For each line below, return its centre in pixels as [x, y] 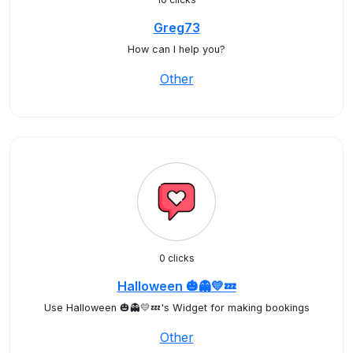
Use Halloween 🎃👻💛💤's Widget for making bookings [176, 308]
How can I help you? [176, 49]
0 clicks [176, 258]
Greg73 [176, 28]
